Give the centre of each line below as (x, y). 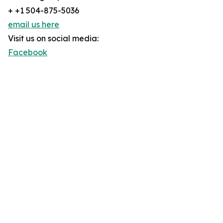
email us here (34, 24)
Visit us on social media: (53, 38)
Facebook (28, 52)
